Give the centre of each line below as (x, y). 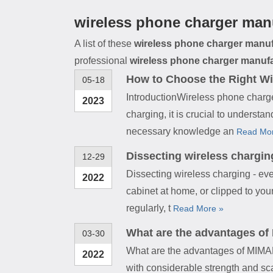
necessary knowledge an (181, 131)
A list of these (104, 44)
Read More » (198, 208)
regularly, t (150, 208)
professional (102, 61)
